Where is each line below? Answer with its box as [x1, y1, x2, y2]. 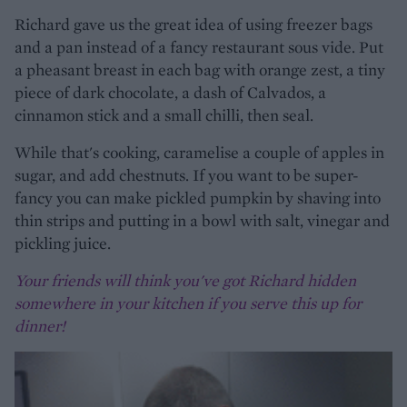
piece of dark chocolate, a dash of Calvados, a [15, 81, 326, 103]
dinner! [15, 314, 65, 336]
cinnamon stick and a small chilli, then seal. [15, 104, 313, 125]
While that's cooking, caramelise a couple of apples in [15, 141, 384, 163]
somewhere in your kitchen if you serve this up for [15, 292, 362, 313]
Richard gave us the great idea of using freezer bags [15, 13, 372, 35]
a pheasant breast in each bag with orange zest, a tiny [15, 58, 385, 80]
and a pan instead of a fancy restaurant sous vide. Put [15, 35, 383, 57]
